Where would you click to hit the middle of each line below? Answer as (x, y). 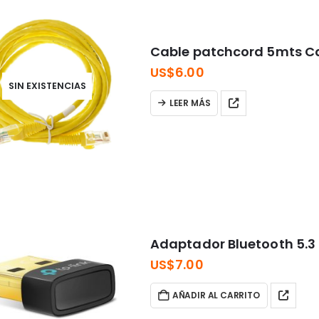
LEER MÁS (190, 103)
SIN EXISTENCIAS (47, 86)
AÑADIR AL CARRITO (216, 295)
